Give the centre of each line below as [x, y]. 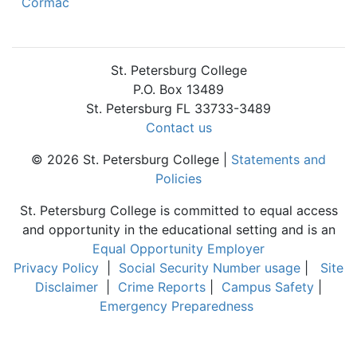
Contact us [178, 127]
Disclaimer [67, 287]
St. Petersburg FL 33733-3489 [178, 108]
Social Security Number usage [210, 268]
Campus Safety [268, 287]
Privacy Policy [56, 268]
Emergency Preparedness [177, 306]
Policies [178, 178]
